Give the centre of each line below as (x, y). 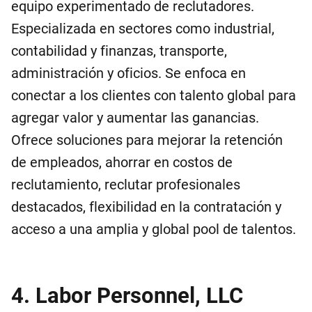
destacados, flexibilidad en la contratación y (146, 207)
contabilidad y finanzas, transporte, (119, 51)
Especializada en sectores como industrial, (143, 29)
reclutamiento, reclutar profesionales (126, 185)
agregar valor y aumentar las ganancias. (135, 118)
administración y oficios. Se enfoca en (128, 73)
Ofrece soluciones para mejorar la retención (147, 140)
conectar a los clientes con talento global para (154, 95)
